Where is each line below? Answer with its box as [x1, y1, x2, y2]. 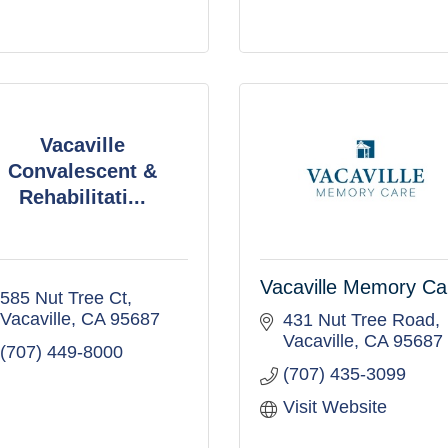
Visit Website [282, 397, 387, 417]
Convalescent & [8, 159, 158, 182]
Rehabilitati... [19, 185, 147, 208]
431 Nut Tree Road [282, 310, 435, 330]
